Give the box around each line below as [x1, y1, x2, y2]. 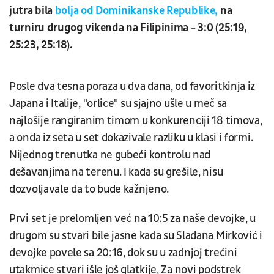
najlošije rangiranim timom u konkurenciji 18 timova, [9, 113, 262, 128]
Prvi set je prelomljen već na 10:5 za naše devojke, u [9, 211, 256, 226]
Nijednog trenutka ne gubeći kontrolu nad [9, 147, 211, 162]
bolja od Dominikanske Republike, [54, 3, 218, 18]
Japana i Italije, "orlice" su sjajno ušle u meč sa [9, 96, 228, 111]
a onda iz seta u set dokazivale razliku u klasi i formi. [9, 130, 253, 145]
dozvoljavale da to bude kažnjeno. [9, 182, 171, 196]
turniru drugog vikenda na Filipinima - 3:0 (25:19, [9, 20, 248, 35]
